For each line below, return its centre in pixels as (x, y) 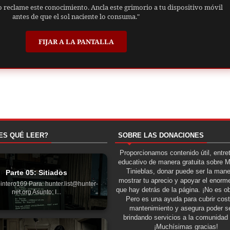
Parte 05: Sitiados (36, 172)
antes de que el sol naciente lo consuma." (76, 16)
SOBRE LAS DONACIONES (161, 135)
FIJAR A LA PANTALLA (76, 42)
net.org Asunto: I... (36, 192)
